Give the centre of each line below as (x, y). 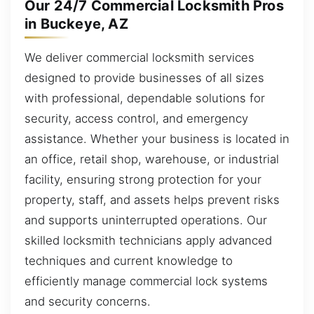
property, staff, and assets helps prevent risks (152, 199)
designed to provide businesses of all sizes (144, 77)
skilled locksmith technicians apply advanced (148, 240)
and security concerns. (88, 301)
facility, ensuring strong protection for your (143, 179)
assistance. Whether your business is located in (157, 138)
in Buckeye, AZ (76, 24)
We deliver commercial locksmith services (139, 57)
